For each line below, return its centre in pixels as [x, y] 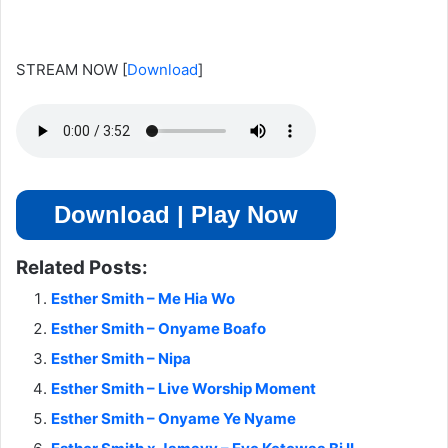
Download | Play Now [176, 214]
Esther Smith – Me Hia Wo [143, 298]
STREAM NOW [67, 70]
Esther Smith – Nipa [121, 358]
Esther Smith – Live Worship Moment [183, 388]
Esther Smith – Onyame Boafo [158, 328]
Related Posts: [82, 267]
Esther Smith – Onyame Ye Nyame [173, 418]
